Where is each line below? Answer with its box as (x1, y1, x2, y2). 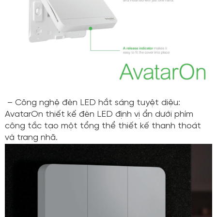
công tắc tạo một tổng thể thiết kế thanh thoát (5, 122, 201, 131)
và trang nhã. (5, 133, 58, 143)
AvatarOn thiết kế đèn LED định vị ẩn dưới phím (5, 110, 193, 120)
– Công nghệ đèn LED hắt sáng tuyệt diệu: (5, 98, 180, 108)
